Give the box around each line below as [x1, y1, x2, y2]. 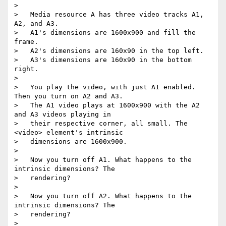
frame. [14, 38, 38, 46]
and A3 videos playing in [14, 110, 111, 119]
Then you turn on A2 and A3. [14, 92, 123, 100]
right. [14, 65, 38, 73]
